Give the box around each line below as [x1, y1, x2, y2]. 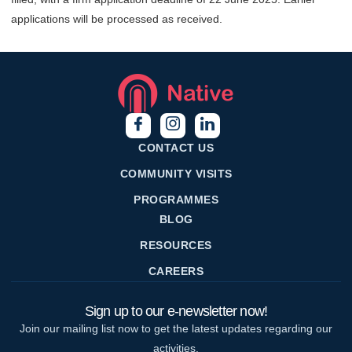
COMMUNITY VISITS [119, 167, 233, 180]
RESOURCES [140, 238, 212, 251]
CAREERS [148, 264, 204, 277]
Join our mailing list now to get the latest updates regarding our [20, 321, 332, 335]
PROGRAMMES [134, 192, 218, 206]
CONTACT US [138, 141, 214, 154]
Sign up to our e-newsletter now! [84, 302, 268, 319]
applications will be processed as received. [11, 13, 222, 26]
